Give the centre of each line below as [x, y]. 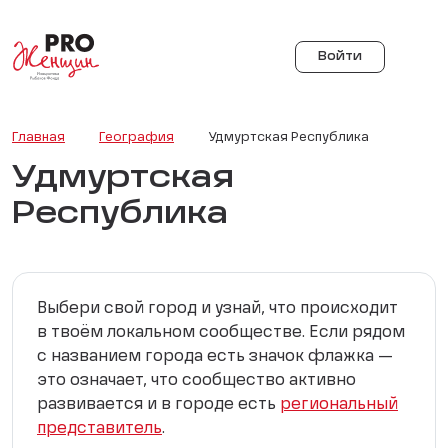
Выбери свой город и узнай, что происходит [217, 309]
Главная [38, 137]
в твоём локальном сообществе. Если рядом [221, 333]
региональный [339, 405]
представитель [99, 429]
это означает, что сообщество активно [196, 381]
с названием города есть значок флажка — [215, 357]
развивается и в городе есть [158, 405]
